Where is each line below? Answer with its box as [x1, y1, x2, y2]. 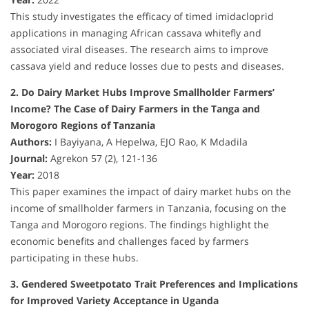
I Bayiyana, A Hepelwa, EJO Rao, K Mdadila [52, 135, 248, 149]
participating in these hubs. [10, 251, 139, 265]
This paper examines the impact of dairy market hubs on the [10, 185, 291, 199]
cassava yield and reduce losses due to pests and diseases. [10, 59, 284, 73]
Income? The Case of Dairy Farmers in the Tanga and [10, 102, 260, 116]
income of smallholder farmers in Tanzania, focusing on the [10, 201, 286, 215]
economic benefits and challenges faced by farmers [10, 235, 249, 248]
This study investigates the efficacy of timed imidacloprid [10, 10, 274, 23]
